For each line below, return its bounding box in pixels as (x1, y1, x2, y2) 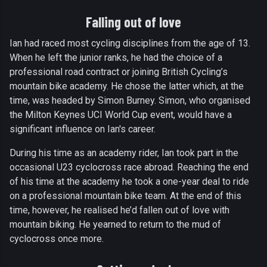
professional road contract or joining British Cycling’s (10, 66, 228, 77)
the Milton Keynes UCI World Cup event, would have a (10, 108, 232, 120)
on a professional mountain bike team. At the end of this (10, 190, 241, 201)
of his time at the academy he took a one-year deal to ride (10, 175, 249, 187)
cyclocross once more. (10, 232, 104, 244)
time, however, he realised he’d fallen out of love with (10, 204, 229, 216)
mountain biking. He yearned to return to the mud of (10, 218, 221, 230)
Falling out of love (86, 13, 181, 30)
